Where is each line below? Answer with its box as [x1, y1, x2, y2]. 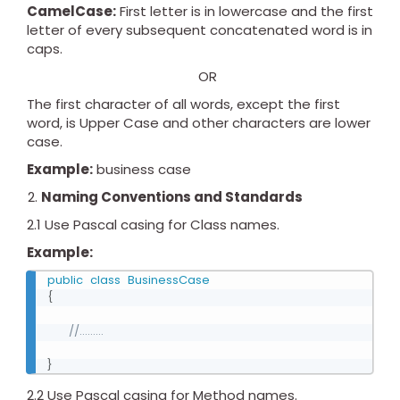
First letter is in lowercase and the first [116, 2, 373, 21]
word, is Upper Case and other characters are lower [27, 113, 371, 133]
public [47, 271, 83, 289]
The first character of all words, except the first [27, 95, 340, 114]
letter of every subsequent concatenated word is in [27, 21, 372, 40]
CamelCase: [27, 2, 116, 21]
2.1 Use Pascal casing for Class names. [27, 215, 279, 235]
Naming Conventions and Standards [41, 187, 303, 207]
